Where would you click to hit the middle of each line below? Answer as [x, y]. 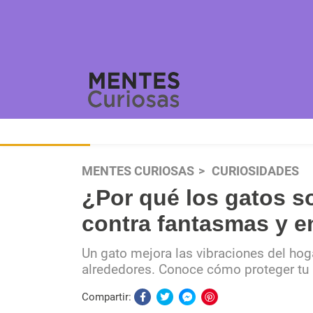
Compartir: [108, 297]
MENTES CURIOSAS [138, 171]
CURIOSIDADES [255, 171]
